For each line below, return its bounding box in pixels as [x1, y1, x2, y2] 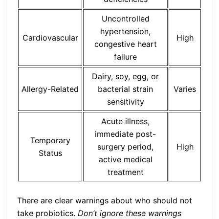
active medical [98, 154, 153, 165]
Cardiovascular [22, 33, 78, 43]
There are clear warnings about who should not [17, 196, 192, 206]
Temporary [30, 135, 70, 146]
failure [114, 52, 137, 62]
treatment [107, 167, 144, 177]
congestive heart [94, 39, 157, 49]
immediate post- [95, 129, 156, 139]
